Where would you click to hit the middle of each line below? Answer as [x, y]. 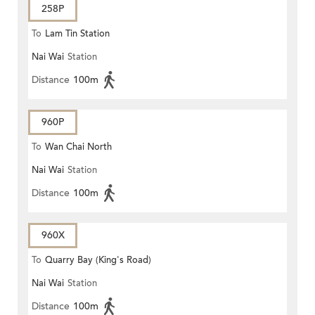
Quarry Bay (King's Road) [98, 260]
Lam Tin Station [77, 33]
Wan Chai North [78, 147]
